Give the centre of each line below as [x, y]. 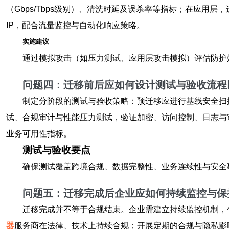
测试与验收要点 [56, 150]
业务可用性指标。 [39, 134]
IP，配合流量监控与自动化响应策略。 [75, 25]
